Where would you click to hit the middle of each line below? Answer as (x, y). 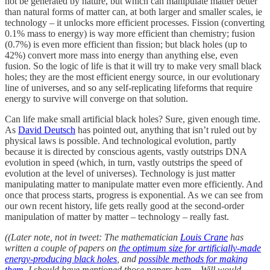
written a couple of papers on (62, 248)
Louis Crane (204, 237)
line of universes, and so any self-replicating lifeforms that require (129, 88)
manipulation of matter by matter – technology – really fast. (117, 217)
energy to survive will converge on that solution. (96, 99)
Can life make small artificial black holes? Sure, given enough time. (133, 119)
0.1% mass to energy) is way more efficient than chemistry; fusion (130, 34)
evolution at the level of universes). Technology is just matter (120, 174)
